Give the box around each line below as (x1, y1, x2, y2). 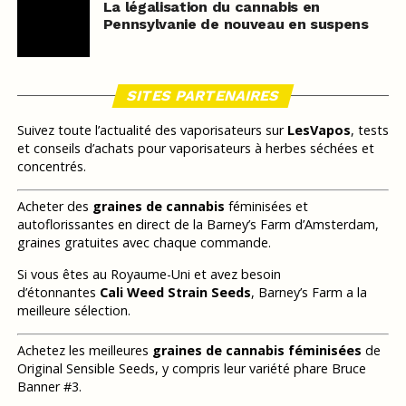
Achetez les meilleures (16, 342, 152, 360)
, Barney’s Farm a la (250, 284, 367, 302)
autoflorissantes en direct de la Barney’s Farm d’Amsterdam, (16, 216, 379, 234)
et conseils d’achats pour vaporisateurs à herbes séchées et (16, 139, 374, 157)
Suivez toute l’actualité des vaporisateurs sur (16, 121, 287, 139)
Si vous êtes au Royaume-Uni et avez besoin (16, 266, 281, 284)
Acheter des (16, 198, 92, 216)
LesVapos (286, 121, 351, 139)
